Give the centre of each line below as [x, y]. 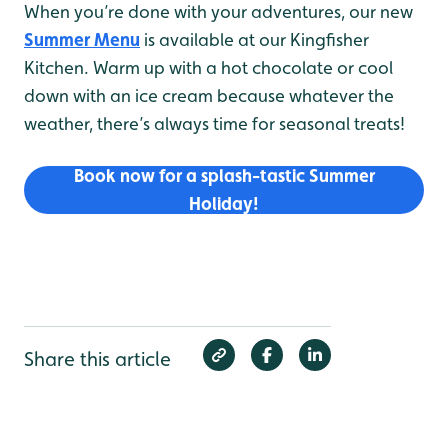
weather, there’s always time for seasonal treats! [214, 123]
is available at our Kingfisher [254, 39]
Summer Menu [82, 39]
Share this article [97, 358]
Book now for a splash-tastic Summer [224, 175]
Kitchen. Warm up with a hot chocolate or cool [208, 67]
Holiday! [224, 203]
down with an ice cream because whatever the [209, 95]
